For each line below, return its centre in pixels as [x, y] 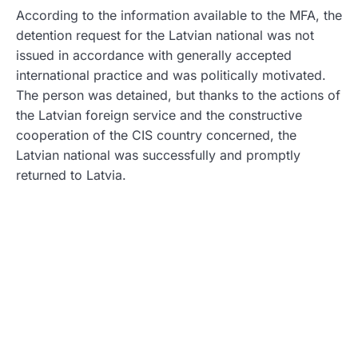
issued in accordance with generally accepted [154, 56]
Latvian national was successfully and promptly [158, 155]
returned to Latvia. [71, 175]
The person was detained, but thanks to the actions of [178, 95]
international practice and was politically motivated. [171, 76]
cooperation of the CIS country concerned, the [156, 135]
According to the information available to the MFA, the [179, 16]
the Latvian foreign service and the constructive [159, 115]
